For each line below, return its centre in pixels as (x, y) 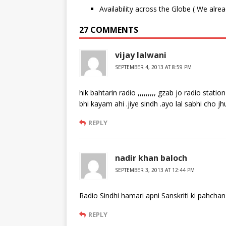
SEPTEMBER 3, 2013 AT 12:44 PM (155, 170)
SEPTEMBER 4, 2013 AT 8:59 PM (153, 67)
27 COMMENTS (109, 30)
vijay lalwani (141, 55)
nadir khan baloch (151, 158)
